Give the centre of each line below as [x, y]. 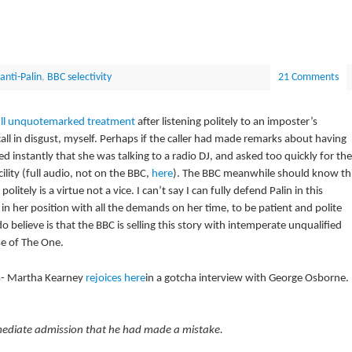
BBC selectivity [79, 78]
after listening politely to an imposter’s [227, 123]
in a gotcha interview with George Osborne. [247, 278]
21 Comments [308, 78]
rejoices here [115, 278]
